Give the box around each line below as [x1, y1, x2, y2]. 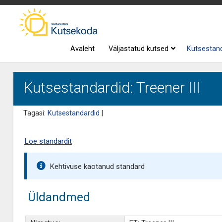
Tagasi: [23, 109, 48, 117]
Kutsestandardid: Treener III [23, 79, 200, 96]
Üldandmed [27, 190, 90, 204]
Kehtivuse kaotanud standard [49, 162, 145, 171]
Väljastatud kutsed [109, 45, 169, 53]
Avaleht [70, 45, 95, 53]
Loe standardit [24, 137, 72, 146]
